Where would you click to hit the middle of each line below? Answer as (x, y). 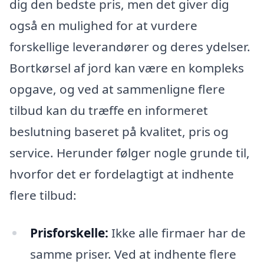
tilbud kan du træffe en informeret (109, 110)
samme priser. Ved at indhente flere (133, 254)
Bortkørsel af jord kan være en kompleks (127, 68)
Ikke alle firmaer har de (177, 232)
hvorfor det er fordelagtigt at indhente (122, 174)
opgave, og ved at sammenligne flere (117, 89)
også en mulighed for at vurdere (103, 26)
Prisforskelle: (69, 232)
